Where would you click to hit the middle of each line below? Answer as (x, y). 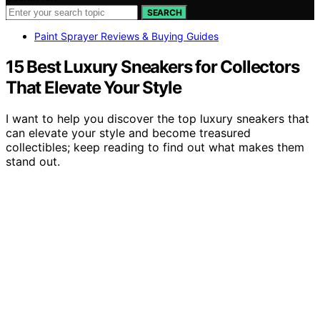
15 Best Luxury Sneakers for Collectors (152, 66)
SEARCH (165, 12)
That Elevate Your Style (94, 87)
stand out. (33, 162)
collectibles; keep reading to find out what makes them (155, 147)
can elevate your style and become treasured (128, 133)
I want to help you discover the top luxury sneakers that (157, 119)
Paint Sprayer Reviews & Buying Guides (126, 36)
